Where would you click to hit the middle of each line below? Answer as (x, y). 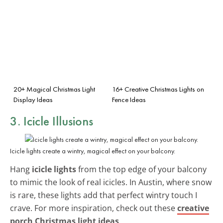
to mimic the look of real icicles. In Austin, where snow (111, 182)
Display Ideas (33, 99)
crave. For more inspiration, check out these (94, 208)
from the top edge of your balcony (141, 169)
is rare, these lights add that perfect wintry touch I (104, 195)
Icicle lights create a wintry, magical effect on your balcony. (93, 151)
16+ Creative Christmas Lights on (158, 89)
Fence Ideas (129, 99)
